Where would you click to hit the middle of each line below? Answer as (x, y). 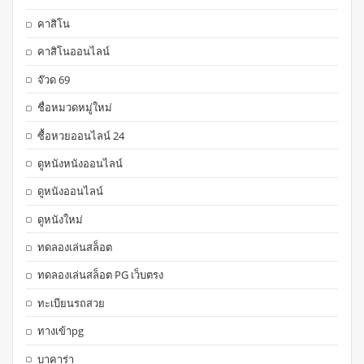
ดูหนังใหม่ (61, 219)
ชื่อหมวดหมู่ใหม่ (75, 108)
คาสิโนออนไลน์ (74, 52)
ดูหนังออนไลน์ (71, 191)
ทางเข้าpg (61, 331)
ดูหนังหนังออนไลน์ (80, 163)
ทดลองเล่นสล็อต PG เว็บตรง (101, 275)
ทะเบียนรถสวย (71, 303)
